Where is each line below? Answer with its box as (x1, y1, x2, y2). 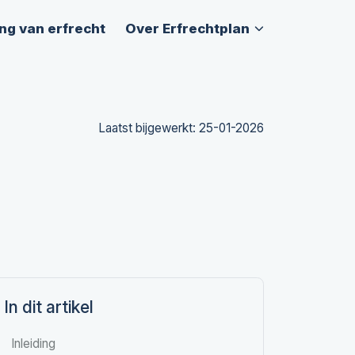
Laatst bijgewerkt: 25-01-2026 (98, 120, 265, 136)
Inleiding (10, 336, 55, 352)
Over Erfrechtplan (125, 20, 250, 36)
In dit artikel (4, 296, 94, 317)
